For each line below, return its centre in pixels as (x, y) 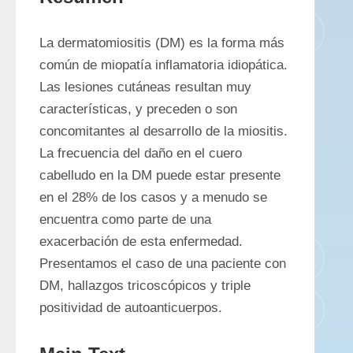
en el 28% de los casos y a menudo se (153, 197)
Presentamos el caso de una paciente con (163, 264)
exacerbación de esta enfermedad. (141, 242)
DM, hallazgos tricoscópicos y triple (145, 286)
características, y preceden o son (138, 109)
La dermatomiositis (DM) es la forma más (162, 43)
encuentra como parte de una (125, 219)
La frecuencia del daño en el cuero (141, 153)
